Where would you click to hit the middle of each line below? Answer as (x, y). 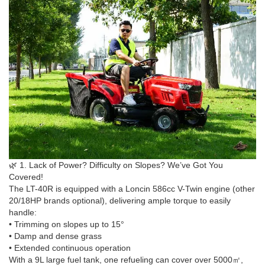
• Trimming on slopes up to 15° (67, 224)
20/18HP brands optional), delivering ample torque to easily (120, 200)
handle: (23, 212)
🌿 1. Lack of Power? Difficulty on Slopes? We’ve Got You (116, 165)
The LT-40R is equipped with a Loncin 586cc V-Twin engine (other (132, 188)
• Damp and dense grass (55, 236)
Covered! (26, 177)
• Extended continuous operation (70, 248)
